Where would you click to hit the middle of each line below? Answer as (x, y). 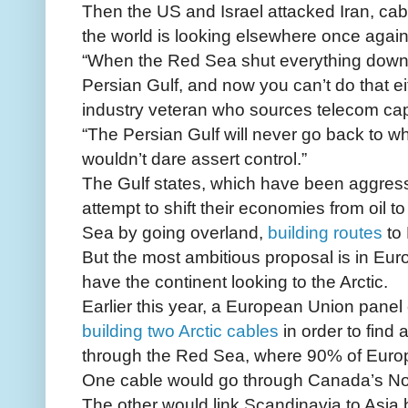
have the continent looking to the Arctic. (235, 282)
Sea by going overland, (175, 233)
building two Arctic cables (180, 331)
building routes (325, 233)
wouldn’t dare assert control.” (194, 159)
